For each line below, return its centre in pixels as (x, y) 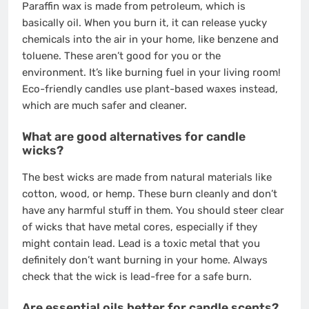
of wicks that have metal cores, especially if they (140, 227)
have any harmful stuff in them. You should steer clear (153, 211)
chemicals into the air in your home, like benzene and (150, 40)
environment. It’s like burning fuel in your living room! (151, 73)
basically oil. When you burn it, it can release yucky (144, 23)
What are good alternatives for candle (134, 136)
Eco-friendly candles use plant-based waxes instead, (150, 89)
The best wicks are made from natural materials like (147, 178)
